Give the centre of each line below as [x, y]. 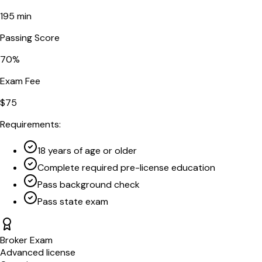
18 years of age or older [87, 150]
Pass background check [89, 184]
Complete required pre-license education [126, 167]
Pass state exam [73, 201]
